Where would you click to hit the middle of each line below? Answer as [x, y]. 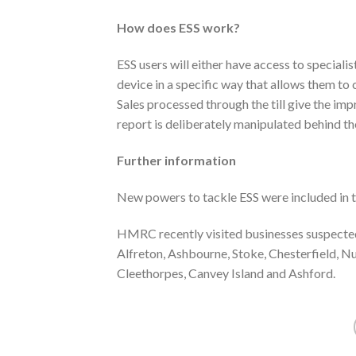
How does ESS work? [178, 28]
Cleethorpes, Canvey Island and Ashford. [226, 273]
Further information [176, 160]
